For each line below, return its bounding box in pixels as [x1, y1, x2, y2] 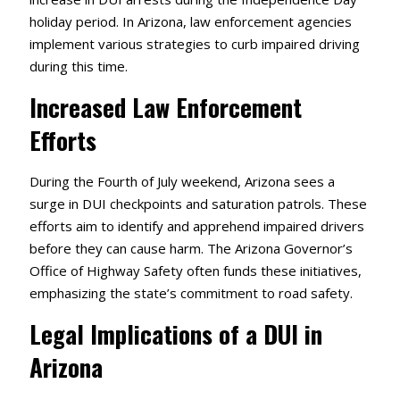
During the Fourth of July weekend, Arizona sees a [29, 172, 335, 191]
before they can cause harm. [29, 239, 204, 258]
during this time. [29, 57, 128, 76]
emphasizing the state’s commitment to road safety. [29, 284, 353, 303]
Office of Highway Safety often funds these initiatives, [29, 262, 362, 280]
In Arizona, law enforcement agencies [121, 12, 352, 31]
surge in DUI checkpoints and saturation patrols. [29, 195, 324, 213]
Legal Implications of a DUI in [29, 316, 322, 353]
